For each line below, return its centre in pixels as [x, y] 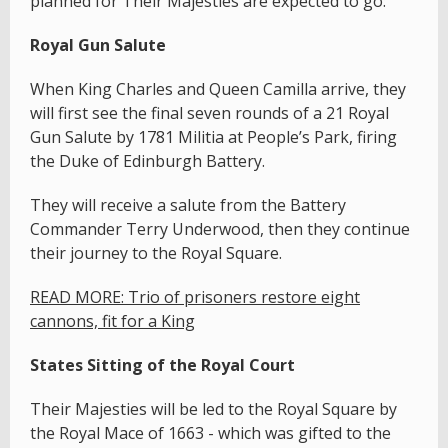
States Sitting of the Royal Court [162, 364]
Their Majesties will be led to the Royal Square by [213, 408]
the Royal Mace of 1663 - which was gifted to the [210, 432]
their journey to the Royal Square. [156, 252]
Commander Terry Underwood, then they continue [220, 228]
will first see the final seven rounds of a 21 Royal [209, 112]
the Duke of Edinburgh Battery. [147, 160]
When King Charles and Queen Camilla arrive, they [218, 88]
